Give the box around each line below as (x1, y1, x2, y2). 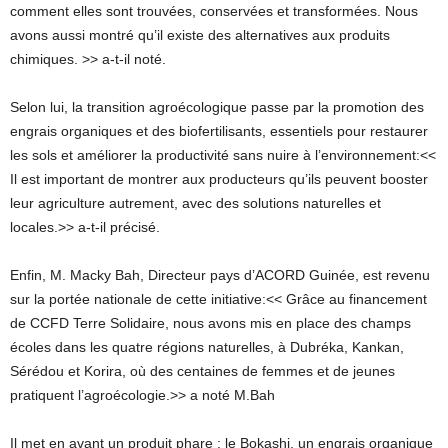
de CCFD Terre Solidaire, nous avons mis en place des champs (10, 315, 411, 332)
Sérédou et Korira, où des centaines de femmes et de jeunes (10, 363, 395, 380)
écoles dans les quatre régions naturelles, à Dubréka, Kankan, (10, 339, 404, 356)
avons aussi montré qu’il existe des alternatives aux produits (10, 27, 390, 44)
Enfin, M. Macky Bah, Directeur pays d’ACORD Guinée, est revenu (10, 267, 430, 284)
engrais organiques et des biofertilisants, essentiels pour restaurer (10, 123, 428, 140)
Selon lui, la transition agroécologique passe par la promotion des (10, 99, 424, 116)
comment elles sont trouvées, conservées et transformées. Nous (10, 3, 418, 20)
